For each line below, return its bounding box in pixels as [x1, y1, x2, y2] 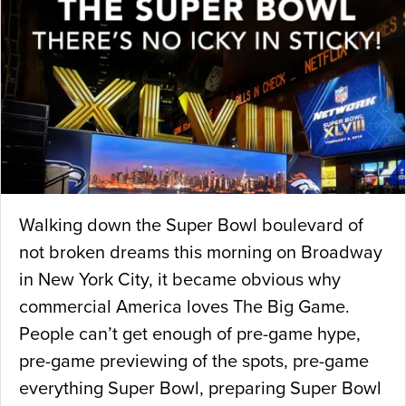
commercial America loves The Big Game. [19, 296, 354, 319]
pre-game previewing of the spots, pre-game [19, 351, 369, 373]
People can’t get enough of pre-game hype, [19, 324, 361, 346]
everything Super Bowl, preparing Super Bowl [19, 378, 382, 401]
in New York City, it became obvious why [19, 269, 341, 292]
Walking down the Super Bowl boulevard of [19, 215, 363, 237]
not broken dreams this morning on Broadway [19, 242, 382, 265]
